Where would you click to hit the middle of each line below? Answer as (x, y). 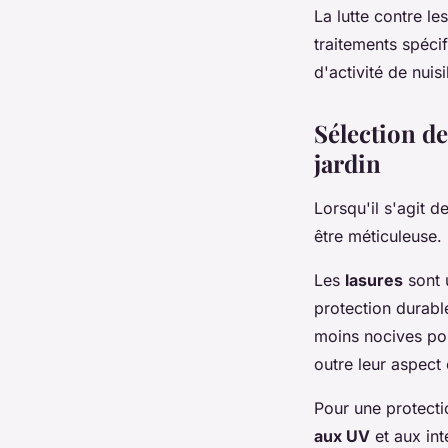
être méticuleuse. (378, 235)
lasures (374, 279)
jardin (347, 162)
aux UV (342, 435)
